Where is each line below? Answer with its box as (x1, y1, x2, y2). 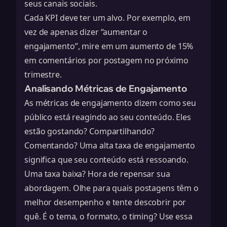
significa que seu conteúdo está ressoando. (24, 154, 188, 165)
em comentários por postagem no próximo (24, 55, 188, 66)
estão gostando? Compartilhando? (24, 126, 155, 137)
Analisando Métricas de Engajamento (24, 83, 187, 94)
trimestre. (24, 69, 62, 80)
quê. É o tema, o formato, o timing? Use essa (24, 211, 193, 222)
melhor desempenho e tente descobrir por (24, 197, 186, 208)
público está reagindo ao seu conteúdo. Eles (24, 111, 191, 123)
